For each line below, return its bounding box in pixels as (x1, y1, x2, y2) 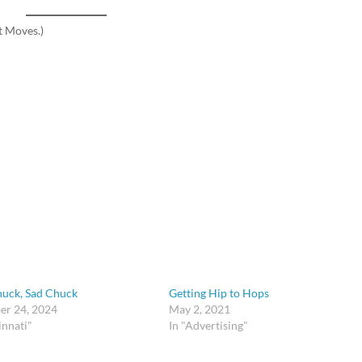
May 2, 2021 (168, 302, 230, 316)
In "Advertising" (168, 318, 248, 332)
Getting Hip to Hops (168, 286, 269, 300)
